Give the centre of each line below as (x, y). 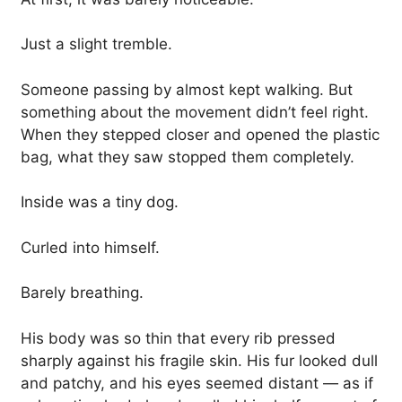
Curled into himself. (90, 247)
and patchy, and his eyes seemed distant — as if (197, 383)
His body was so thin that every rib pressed (178, 338)
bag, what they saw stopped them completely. (188, 157)
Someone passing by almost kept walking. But (187, 89)
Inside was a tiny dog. (100, 202)
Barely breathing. (82, 293)
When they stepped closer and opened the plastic (200, 134)
